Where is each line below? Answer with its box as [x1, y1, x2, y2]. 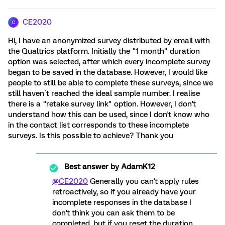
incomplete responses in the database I [52, 198, 191, 207]
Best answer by [64, 162, 119, 171]
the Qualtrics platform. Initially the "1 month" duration [8, 47, 200, 56]
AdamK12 [119, 162, 155, 171]
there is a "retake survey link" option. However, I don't [8, 99, 196, 108]
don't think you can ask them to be [52, 208, 175, 217]
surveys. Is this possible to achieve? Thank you [8, 131, 173, 140]
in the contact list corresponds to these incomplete [8, 121, 189, 130]
